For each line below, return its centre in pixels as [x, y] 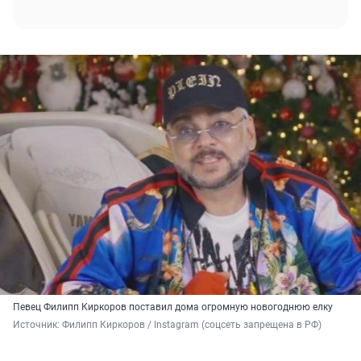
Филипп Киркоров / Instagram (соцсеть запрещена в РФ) [192, 325]
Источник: [37, 325]
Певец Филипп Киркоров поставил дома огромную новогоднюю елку [173, 307]
